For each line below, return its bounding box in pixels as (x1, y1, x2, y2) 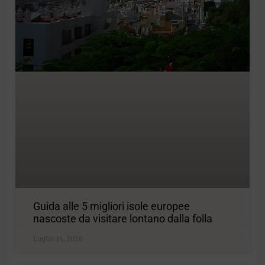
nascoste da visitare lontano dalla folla (33, 212, 213, 225)
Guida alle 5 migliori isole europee (33, 200, 190, 213)
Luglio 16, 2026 (33, 234, 83, 244)
